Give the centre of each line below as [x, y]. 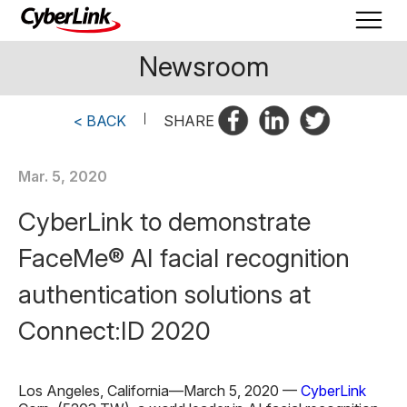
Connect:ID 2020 [114, 331]
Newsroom [203, 66]
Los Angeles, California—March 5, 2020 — [158, 391]
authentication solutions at [164, 294]
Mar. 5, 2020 [63, 176]
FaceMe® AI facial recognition [184, 258]
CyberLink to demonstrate [164, 222]
